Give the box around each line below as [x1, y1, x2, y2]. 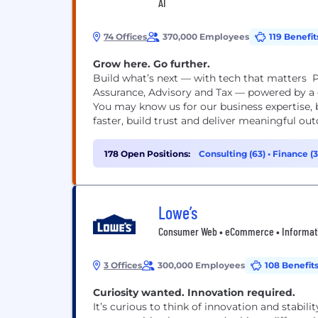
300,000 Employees [158, 260, 245, 270]
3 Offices [104, 260, 142, 270]
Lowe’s [158, 202, 197, 223]
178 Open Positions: [104, 148, 190, 159]
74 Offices [104, 31, 147, 42]
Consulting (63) [199, 148, 268, 159]
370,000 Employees [163, 31, 249, 42]
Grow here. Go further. [93, 57, 210, 70]
